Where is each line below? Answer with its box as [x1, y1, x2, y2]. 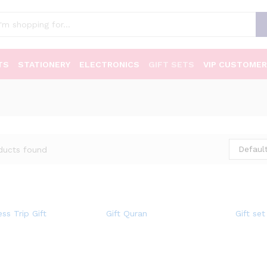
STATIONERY [18, 60, 70, 69]
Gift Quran [105, 209, 147, 218]
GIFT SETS [148, 60, 194, 69]
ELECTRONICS [79, 60, 139, 69]
